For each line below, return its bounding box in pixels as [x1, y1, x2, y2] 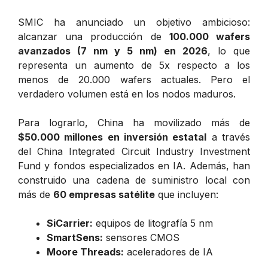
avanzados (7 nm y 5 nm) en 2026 [18, 44, 208, 57]
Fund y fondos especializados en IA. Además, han [18, 159, 250, 172]
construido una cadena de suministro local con [18, 173, 250, 186]
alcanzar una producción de [18, 30, 169, 42]
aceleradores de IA [124, 245, 213, 258]
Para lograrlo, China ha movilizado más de [18, 116, 250, 129]
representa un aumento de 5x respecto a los [18, 59, 250, 71]
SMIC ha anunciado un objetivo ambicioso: [18, 16, 250, 28]
